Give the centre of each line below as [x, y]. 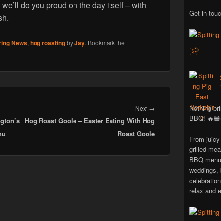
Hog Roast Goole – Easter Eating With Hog [90, 121]
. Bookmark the [105, 43]
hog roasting [48, 43]
